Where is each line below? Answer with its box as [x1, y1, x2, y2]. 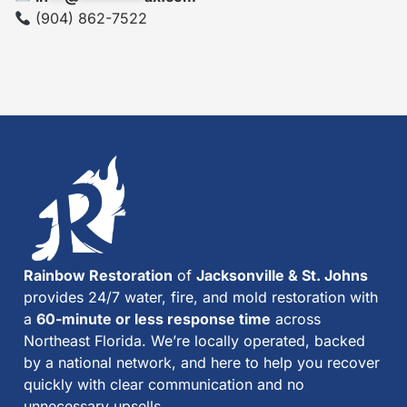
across [271, 310, 321, 329]
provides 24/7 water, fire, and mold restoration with [24, 288, 378, 307]
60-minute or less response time [36, 310, 271, 329]
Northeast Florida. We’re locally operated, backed [24, 332, 365, 351]
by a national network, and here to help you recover [24, 353, 380, 372]
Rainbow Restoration [24, 266, 173, 285]
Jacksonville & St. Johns [196, 266, 368, 285]
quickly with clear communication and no [24, 375, 304, 394]
